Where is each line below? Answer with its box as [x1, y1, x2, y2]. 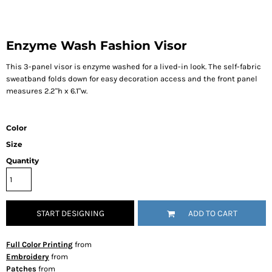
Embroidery [6, 252, 49, 261]
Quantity [6, 156, 39, 165]
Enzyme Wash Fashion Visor [6, 38, 187, 53]
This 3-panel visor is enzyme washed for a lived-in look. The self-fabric [6, 62, 261, 71]
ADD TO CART [188, 208, 237, 219]
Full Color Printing [6, 240, 73, 249]
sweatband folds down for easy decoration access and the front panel [6, 74, 257, 83]
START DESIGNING [36, 208, 104, 219]
